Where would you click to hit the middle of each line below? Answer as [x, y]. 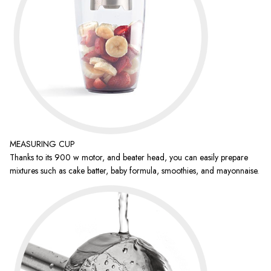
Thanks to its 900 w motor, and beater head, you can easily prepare [129, 158]
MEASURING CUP [42, 144]
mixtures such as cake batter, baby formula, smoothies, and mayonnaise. [134, 171]
